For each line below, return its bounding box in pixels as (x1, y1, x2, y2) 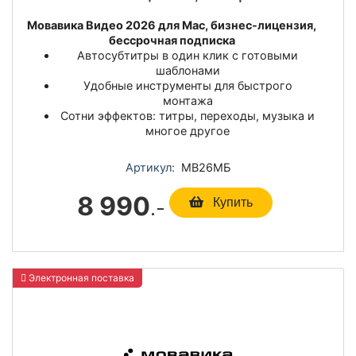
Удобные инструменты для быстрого (83, 79, 292, 93)
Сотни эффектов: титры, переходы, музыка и (60, 109, 315, 123)
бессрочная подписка (108, 33, 235, 48)
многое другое (145, 124, 230, 138)
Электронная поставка (26, 271, 134, 284)
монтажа (162, 94, 213, 108)
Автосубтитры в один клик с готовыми (77, 48, 298, 63)
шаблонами (155, 64, 220, 78)
